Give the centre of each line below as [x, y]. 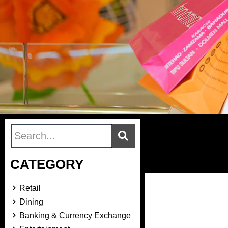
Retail [30, 188]
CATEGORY [47, 164]
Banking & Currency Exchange [75, 215]
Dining [31, 202]
